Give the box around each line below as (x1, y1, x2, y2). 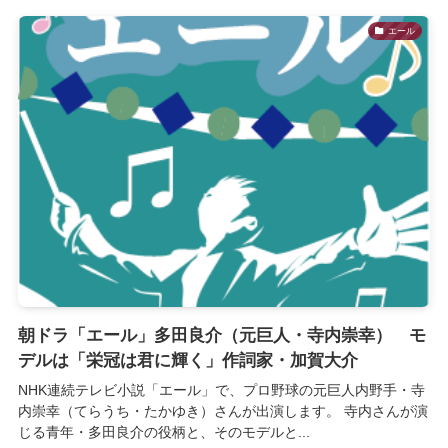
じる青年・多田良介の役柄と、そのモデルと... (17, 424, 310, 441)
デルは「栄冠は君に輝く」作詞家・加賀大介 (17, 351, 358, 371)
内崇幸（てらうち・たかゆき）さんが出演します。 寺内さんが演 (17, 403, 428, 420)
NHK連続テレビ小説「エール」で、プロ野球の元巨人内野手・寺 (17, 382, 425, 399)
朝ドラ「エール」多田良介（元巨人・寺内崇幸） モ (17, 326, 426, 346)
